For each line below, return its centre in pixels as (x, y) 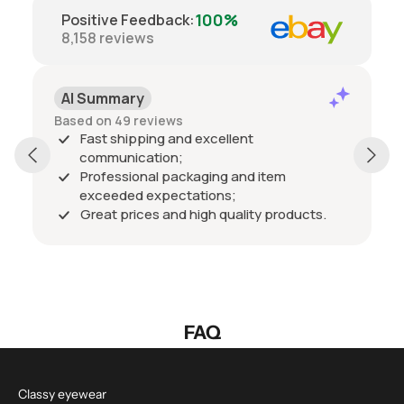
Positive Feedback (125, 19)
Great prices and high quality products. (203, 214)
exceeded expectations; (158, 195)
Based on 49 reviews (119, 120)
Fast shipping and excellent (167, 138)
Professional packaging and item (183, 176)
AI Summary (103, 98)
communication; (131, 157)
